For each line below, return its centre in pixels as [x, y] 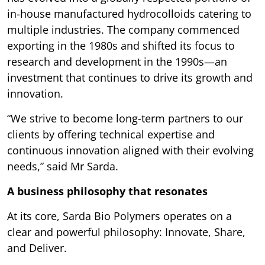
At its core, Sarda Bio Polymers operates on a [119, 216]
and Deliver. [37, 248]
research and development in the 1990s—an [117, 61]
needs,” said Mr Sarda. [63, 166]
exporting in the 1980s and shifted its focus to [121, 45]
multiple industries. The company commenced [123, 29]
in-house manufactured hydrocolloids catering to [129, 13]
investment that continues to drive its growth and [130, 77]
